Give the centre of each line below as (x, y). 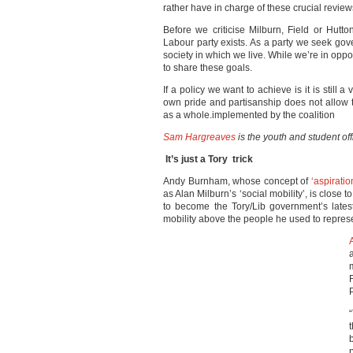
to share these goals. (208, 68)
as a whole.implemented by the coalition (249, 115)
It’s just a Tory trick (209, 159)
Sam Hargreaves (199, 137)
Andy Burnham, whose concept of (237, 181)
